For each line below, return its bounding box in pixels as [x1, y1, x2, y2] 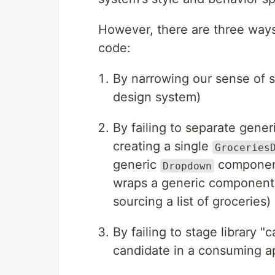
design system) [113, 90, 201, 105]
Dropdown [163, 160, 212, 172]
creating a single [113, 139, 212, 154]
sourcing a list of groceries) [113, 194, 271, 209]
